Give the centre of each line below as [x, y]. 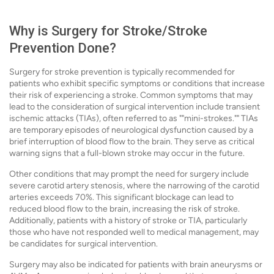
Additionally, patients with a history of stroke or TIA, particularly [128, 220]
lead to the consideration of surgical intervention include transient [135, 107]
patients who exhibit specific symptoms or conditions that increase [137, 83]
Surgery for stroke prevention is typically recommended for [122, 72]
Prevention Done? [63, 48]
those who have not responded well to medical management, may [134, 232]
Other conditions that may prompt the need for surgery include [129, 174]
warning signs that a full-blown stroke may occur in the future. [127, 153]
